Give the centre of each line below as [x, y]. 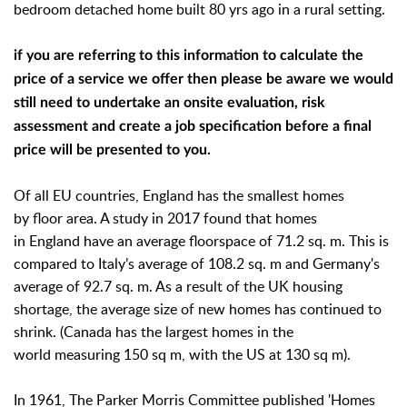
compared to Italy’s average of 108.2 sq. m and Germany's [197, 263]
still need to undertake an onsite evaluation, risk [169, 103]
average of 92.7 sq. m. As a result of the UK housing [178, 286]
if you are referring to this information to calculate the [189, 55]
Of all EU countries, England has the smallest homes [179, 195]
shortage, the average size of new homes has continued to [198, 309]
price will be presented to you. [114, 150]
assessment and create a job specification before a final [193, 126]
